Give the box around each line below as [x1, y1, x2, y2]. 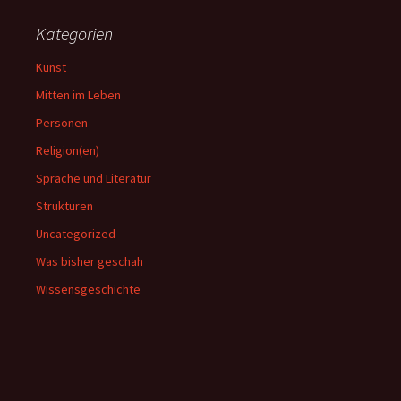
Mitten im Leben [36, 87, 121, 104]
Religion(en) [36, 142, 99, 159]
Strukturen [36, 198, 93, 215]
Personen [36, 115, 88, 132]
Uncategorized [36, 226, 115, 243]
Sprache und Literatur [36, 170, 151, 187]
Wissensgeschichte [36, 281, 141, 298]
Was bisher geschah [36, 253, 143, 270]
